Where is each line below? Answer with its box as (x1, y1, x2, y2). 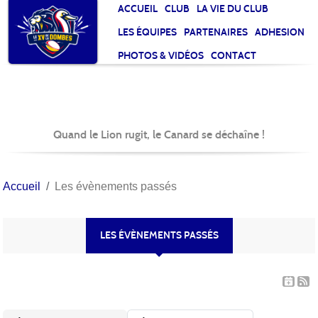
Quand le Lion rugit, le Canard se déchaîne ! (53, 127, 265, 141)
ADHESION (255, 26, 305, 38)
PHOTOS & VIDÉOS (118, 49, 204, 62)
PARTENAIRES (184, 26, 248, 38)
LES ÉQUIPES (118, 26, 177, 38)
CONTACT (211, 49, 257, 62)
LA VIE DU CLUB (197, 2, 269, 15)
